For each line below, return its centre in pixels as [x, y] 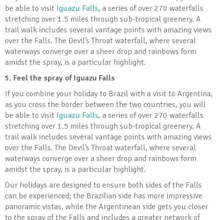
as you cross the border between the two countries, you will [105, 105]
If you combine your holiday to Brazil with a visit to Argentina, [109, 94]
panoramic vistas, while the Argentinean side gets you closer [107, 207]
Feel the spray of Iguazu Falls [64, 78]
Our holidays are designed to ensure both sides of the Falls [103, 185]
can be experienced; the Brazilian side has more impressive [104, 196]
